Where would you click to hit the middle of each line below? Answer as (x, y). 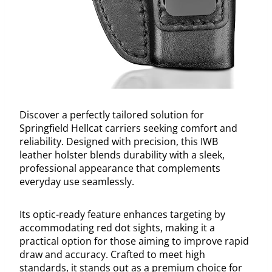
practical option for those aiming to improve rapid (134, 241)
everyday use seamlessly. (77, 182)
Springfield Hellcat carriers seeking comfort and (128, 128)
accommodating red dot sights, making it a (117, 228)
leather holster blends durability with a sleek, (122, 155)
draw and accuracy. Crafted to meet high (112, 255)
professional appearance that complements (120, 168)
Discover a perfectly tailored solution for (112, 115)
